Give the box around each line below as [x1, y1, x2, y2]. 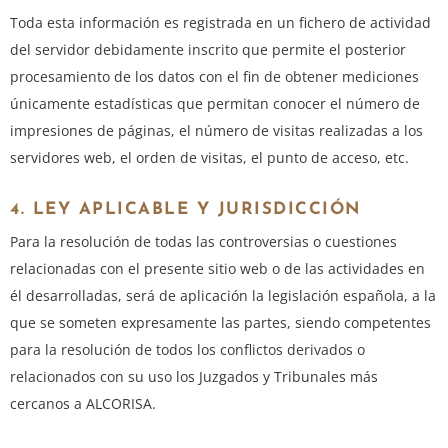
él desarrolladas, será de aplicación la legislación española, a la [10, 286, 436, 306]
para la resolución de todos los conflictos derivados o [10, 340, 365, 360]
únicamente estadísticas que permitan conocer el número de [10, 94, 420, 114]
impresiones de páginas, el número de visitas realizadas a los [10, 121, 423, 141]
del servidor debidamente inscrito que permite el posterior [10, 40, 406, 60]
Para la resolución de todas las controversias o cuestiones [10, 232, 397, 252]
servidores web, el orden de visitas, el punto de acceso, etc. [10, 148, 409, 168]
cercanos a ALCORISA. [10, 394, 156, 414]
